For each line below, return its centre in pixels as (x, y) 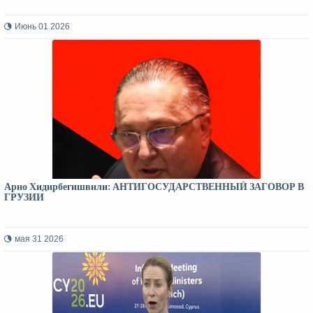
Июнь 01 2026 (42, 27)
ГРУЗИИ (24, 197)
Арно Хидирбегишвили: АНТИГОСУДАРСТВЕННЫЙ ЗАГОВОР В (154, 187)
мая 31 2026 (39, 239)
